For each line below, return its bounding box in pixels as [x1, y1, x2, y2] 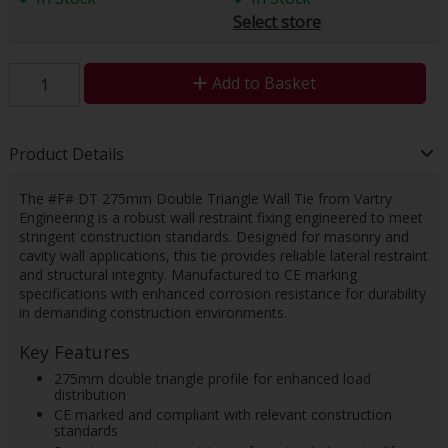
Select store [232, 10, 321, 33]
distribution [53, 384, 126, 404]
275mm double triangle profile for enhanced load [53, 368, 371, 388]
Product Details [8, 142, 124, 165]
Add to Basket [212, 71, 317, 94]
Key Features [18, 339, 130, 364]
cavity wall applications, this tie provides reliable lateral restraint [18, 245, 428, 265]
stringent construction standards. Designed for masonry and [18, 226, 409, 246]
